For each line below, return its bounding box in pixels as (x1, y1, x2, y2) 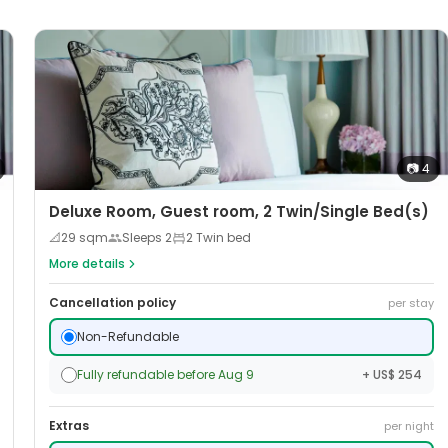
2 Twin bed (186, 229, 251, 247)
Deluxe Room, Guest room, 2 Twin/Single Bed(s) (49, 201, 429, 223)
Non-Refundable (77, 328, 179, 346)
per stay (387, 295, 434, 312)
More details (49, 255, 125, 273)
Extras (49, 417, 89, 435)
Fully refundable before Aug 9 (77, 366, 254, 384)
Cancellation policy (49, 294, 176, 312)
